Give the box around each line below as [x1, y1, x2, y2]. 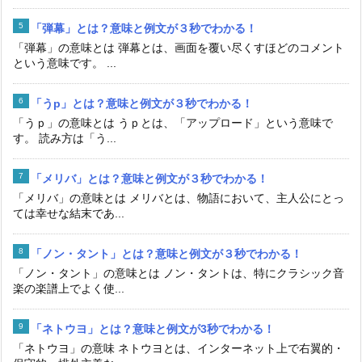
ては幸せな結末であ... [13, 206, 124, 220]
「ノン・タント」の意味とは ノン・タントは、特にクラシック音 [13, 266, 344, 280]
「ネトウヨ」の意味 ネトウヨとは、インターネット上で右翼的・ [13, 341, 344, 355]
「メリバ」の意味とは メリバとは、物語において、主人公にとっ [13, 191, 344, 204]
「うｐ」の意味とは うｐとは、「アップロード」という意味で [13, 116, 333, 129]
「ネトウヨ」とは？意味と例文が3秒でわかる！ [31, 322, 275, 335]
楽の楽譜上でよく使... [13, 281, 124, 295]
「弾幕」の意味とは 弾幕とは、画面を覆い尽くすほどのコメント [13, 40, 344, 54]
